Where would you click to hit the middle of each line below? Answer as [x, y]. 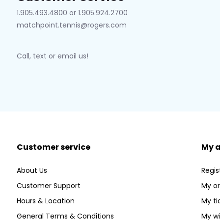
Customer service [53, 147]
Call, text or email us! [52, 56]
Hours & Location [45, 201]
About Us [32, 170]
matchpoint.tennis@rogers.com [71, 25]
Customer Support [48, 186]
